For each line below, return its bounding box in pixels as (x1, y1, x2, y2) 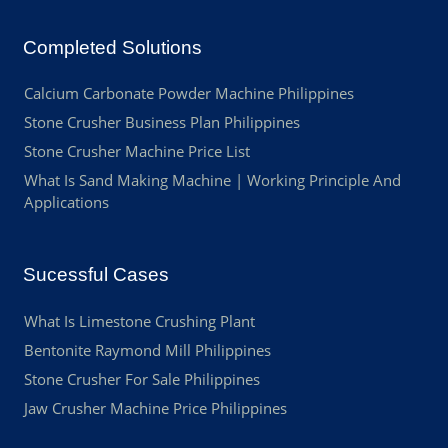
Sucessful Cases (22, 264, 169, 286)
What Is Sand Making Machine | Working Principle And (23, 170, 401, 191)
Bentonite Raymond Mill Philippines (23, 339, 271, 360)
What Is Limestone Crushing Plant (23, 310, 255, 331)
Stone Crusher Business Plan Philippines (23, 112, 300, 133)
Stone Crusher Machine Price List (23, 141, 250, 162)
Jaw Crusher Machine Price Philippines (23, 397, 287, 418)
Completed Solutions (22, 36, 202, 58)
